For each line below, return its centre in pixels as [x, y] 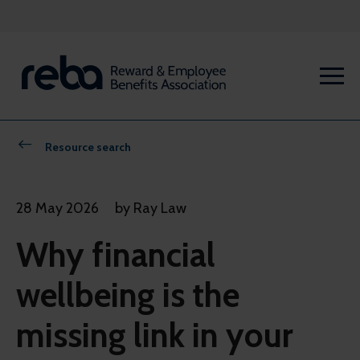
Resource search [88, 147]
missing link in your [155, 335]
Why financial [116, 255]
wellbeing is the [128, 295]
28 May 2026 [57, 209]
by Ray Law [151, 209]
